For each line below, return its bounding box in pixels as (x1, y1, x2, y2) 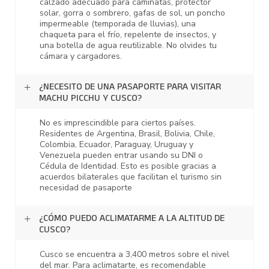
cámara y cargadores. (40, 50, 122, 62)
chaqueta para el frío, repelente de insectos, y (40, 29, 216, 41)
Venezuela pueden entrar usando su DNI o (40, 150, 203, 162)
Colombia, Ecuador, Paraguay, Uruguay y (40, 139, 193, 151)
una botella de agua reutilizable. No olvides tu (40, 40, 217, 52)
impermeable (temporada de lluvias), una (40, 18, 196, 30)
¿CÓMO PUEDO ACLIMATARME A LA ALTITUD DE (39, 211, 225, 228)
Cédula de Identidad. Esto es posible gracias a (40, 160, 216, 172)
